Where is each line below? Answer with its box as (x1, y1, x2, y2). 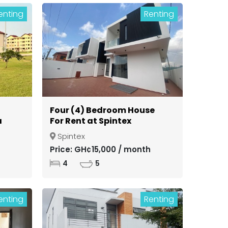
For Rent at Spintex (49, 115, 131, 127)
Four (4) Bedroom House (49, 104, 155, 117)
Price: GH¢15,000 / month (49, 144, 151, 155)
